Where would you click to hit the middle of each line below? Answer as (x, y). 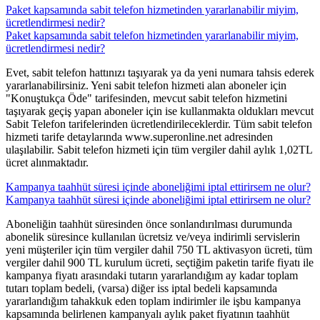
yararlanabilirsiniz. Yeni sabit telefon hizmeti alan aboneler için (146, 86)
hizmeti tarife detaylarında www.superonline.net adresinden (139, 137)
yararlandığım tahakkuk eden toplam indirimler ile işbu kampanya (153, 301)
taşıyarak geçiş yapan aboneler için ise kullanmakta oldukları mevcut (160, 111)
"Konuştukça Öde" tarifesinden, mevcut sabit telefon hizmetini (146, 99)
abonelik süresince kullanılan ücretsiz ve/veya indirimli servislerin (153, 237)
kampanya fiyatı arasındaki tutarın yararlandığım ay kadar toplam (152, 276)
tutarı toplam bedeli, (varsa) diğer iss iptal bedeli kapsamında (141, 289)
